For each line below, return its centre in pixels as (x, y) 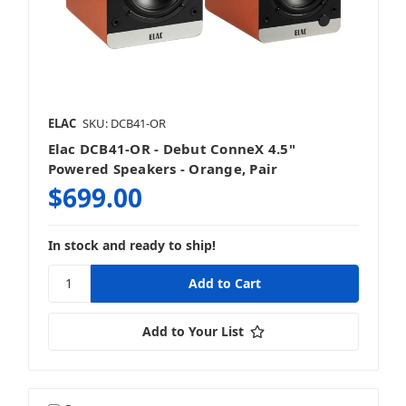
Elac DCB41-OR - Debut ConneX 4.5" (171, 148)
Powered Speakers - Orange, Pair (163, 168)
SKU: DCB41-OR (124, 123)
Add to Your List (193, 331)
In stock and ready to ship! (131, 245)
